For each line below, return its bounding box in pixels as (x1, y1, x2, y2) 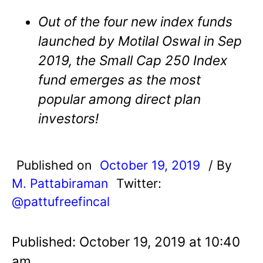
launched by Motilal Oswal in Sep (38, 32, 242, 49)
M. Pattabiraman (12, 175, 108, 191)
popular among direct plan (38, 90, 201, 107)
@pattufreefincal (12, 193, 110, 209)
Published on (16, 157, 95, 173)
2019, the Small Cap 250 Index (38, 52, 228, 68)
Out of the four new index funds (38, 13, 233, 29)
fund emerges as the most (38, 71, 201, 87)
